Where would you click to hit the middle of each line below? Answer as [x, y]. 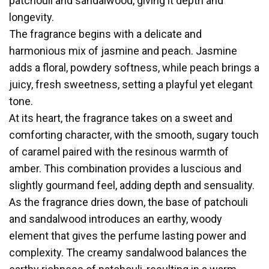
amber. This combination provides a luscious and [125, 168]
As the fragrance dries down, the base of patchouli [128, 202]
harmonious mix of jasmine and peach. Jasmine [123, 51]
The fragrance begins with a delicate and [105, 34]
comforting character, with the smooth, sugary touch [134, 135]
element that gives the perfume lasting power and [128, 236]
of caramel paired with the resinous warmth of [119, 152]
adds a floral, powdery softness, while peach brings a [134, 68]
